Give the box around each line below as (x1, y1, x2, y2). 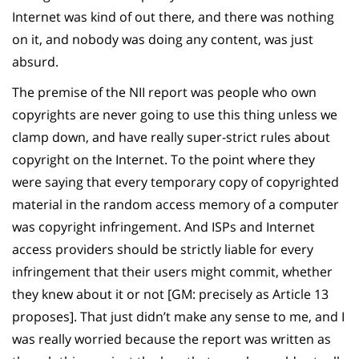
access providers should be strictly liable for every (12, 240, 313, 258)
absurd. (12, 52, 58, 71)
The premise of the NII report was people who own (12, 83, 317, 101)
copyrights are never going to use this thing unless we (12, 105, 337, 123)
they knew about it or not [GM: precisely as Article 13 (12, 284, 329, 303)
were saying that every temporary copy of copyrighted (12, 172, 339, 191)
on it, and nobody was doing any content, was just (12, 30, 313, 48)
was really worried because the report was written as (12, 329, 331, 348)
